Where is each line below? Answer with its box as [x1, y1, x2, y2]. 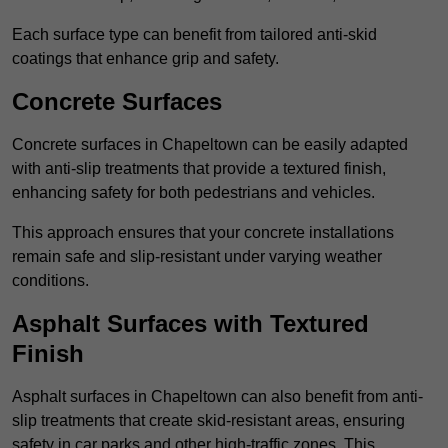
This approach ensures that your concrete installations [12, 224, 394, 242]
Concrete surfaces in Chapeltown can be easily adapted [12, 136, 408, 154]
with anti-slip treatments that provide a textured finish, [12, 160, 386, 178]
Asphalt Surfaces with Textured [12, 310, 369, 338]
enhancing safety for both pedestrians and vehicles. [12, 184, 375, 202]
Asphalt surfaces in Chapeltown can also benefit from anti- [12, 388, 423, 406]
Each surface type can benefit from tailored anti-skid [12, 26, 377, 44]
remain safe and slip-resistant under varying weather [12, 248, 382, 266]
